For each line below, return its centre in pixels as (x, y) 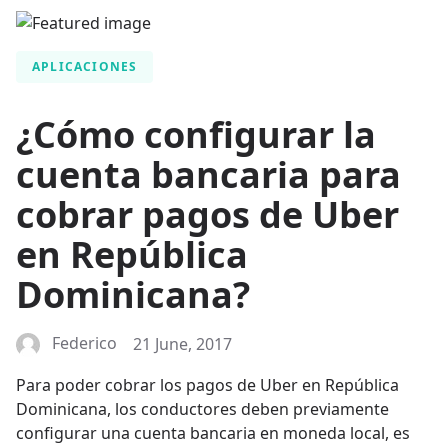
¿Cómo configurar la (196, 135)
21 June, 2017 (182, 344)
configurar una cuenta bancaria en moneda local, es (213, 433)
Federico (84, 343)
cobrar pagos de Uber (207, 215)
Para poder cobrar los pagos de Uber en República (207, 385)
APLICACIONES (85, 67)
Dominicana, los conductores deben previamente (202, 409)
